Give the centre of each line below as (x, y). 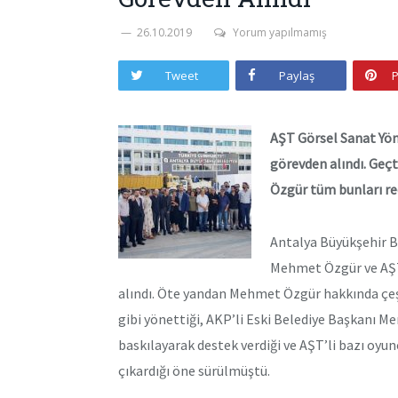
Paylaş (297, 76)
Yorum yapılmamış (280, 32)
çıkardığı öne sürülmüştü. (194, 370)
